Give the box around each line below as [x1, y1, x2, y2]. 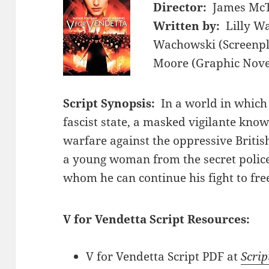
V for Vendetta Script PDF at [86, 248, 241, 264]
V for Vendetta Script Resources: [63, 211, 250, 227]
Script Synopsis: [63, 95, 156, 111]
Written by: [153, 17, 220, 34]
